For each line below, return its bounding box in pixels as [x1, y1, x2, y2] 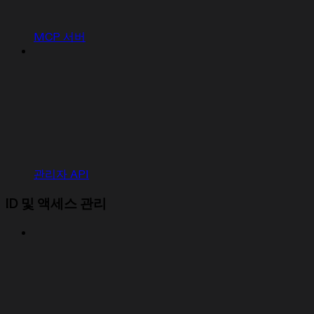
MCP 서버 [34, 29, 86, 44]
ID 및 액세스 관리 [6, 196, 107, 213]
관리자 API [34, 167, 89, 182]
